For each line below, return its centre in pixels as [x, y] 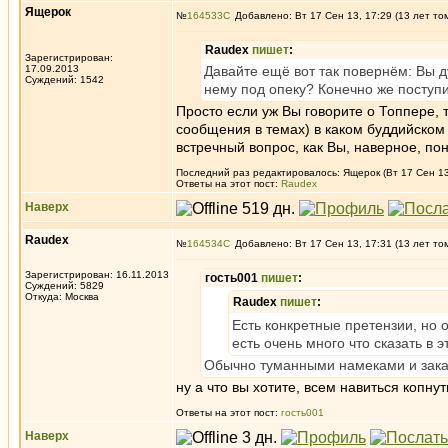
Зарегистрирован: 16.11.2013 [97, 274]
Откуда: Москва [62, 296]
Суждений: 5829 [64, 285]
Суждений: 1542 [64, 79]
